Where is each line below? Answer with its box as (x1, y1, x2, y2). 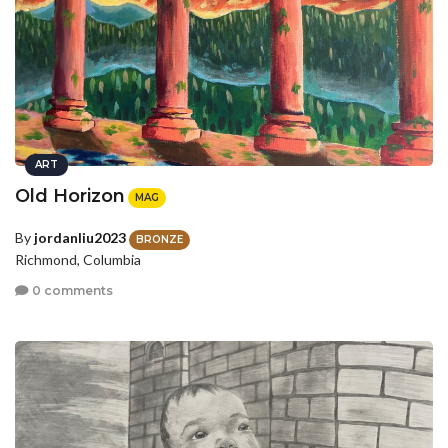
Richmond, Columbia (15, 250, 141, 268)
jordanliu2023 (34, 229, 126, 247)
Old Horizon (15, 184, 125, 207)
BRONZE (136, 232, 183, 246)
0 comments (29, 283, 113, 299)
